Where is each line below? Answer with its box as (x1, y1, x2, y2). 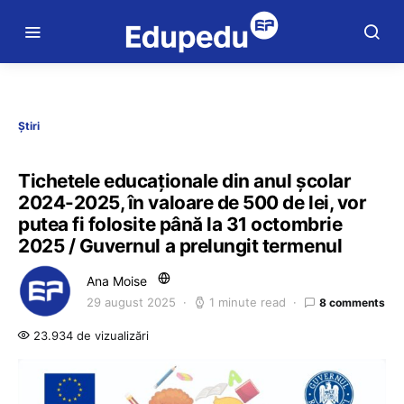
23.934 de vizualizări (30, 328, 149, 343)
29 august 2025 (87, 295, 176, 309)
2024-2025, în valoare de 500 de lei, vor (18, 191, 367, 214)
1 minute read (209, 295, 286, 309)
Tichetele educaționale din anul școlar (18, 170, 352, 192)
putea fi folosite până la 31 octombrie (18, 213, 343, 235)
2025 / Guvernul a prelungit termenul (18, 234, 343, 257)
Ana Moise (87, 273, 147, 289)
